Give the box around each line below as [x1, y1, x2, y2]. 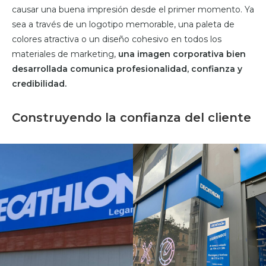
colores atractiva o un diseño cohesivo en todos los [12, 34, 221, 45]
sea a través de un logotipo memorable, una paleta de [12, 19, 235, 30]
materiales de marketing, [12, 49, 118, 60]
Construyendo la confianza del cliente [12, 110, 251, 125]
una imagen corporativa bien [118, 49, 246, 60]
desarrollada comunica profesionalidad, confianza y [12, 64, 242, 75]
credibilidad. [12, 78, 66, 90]
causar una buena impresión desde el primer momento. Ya [12, 4, 254, 15]
